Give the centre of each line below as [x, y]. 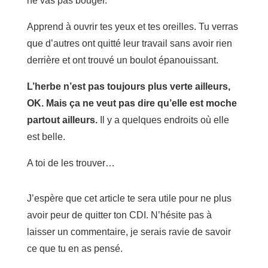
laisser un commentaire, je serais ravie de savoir [129, 232]
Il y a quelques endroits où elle [163, 120]
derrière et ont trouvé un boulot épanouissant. [122, 60]
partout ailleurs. [62, 120]
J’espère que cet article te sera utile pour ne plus [129, 198]
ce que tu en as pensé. [74, 248]
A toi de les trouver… [71, 163]
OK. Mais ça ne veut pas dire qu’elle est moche [132, 103]
